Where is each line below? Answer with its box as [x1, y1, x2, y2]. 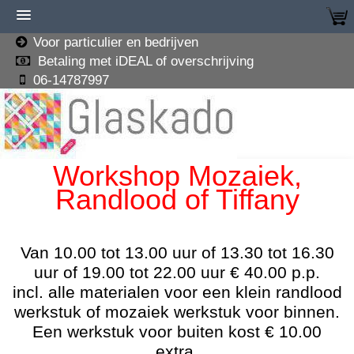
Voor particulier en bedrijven [28, 35, 198, 50]
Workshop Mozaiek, [52, 160, 302, 192]
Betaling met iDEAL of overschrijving [34, 54, 254, 69]
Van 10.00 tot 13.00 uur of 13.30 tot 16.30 [20, 243, 334, 262]
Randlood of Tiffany [55, 183, 299, 216]
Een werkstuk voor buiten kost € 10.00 [32, 322, 322, 341]
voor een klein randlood [164, 283, 342, 302]
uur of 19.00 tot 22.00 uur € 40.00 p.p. [34, 263, 320, 282]
